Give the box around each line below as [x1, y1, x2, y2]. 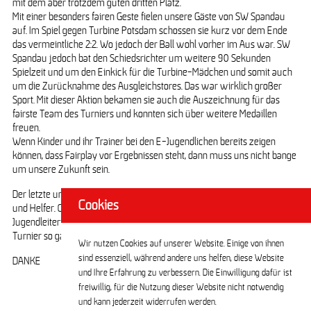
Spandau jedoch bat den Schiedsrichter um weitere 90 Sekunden [12, 52, 271, 64]
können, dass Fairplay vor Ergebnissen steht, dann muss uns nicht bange [12, 149, 296, 161]
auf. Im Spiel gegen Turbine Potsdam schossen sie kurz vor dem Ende [12, 24, 287, 36]
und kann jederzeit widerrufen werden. [78, 297, 217, 307]
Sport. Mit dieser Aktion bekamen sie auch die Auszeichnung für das [12, 94, 280, 106]
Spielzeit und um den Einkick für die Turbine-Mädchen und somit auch [12, 66, 292, 78]
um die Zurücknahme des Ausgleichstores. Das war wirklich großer [12, 80, 282, 92]
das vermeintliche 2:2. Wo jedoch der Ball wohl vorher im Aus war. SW [12, 38, 290, 50]
